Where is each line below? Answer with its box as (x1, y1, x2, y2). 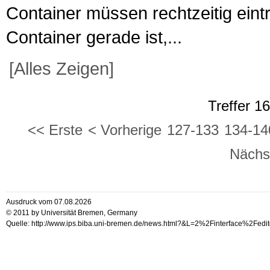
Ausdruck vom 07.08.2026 (5, 197, 92, 206)
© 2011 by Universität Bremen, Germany (5, 208, 137, 217)
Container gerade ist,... (5, 27, 182, 47)
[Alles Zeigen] (8, 58, 114, 78)
